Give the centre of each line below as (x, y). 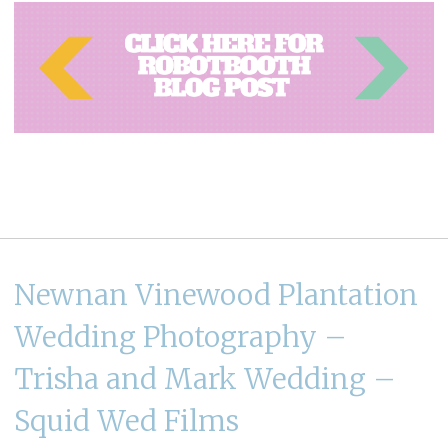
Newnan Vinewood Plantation (216, 294)
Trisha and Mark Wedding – (205, 378)
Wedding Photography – (180, 336)
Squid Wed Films (126, 420)
